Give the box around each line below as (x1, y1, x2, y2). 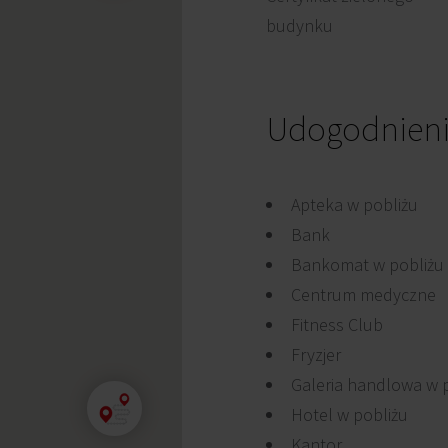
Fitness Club (291, 313, 383, 336)
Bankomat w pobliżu (291, 253, 444, 276)
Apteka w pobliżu (291, 193, 418, 216)
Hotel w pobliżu (291, 403, 408, 426)
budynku (266, 14, 333, 37)
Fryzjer (291, 343, 341, 366)
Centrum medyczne (291, 283, 436, 306)
